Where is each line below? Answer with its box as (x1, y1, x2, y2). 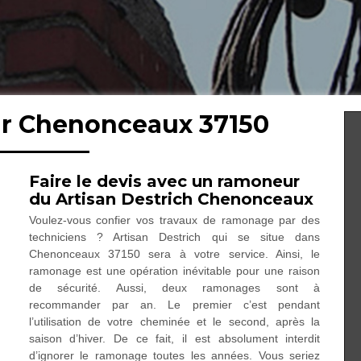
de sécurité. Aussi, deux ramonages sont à (28, 281, 321, 294)
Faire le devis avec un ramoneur (28, 172, 300, 191)
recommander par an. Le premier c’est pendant (28, 298, 321, 311)
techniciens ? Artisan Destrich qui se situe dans (28, 230, 321, 243)
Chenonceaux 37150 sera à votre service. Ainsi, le (28, 247, 321, 260)
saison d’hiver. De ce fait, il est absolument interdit (28, 332, 321, 345)
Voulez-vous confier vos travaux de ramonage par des (28, 214, 321, 226)
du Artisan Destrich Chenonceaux (28, 189, 313, 209)
